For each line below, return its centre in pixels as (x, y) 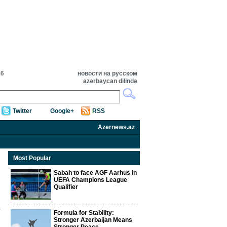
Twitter (22, 111)
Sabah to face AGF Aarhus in (95, 173)
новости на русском (107, 73)
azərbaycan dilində (110, 81)
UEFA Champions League (90, 180)
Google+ (62, 111)
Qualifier (66, 187)
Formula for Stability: (84, 213)
